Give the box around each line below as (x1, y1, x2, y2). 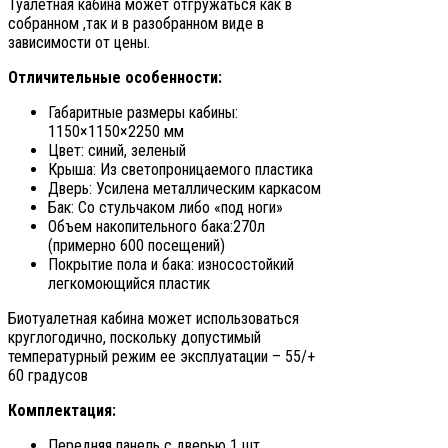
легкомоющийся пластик (48, 273, 210, 293)
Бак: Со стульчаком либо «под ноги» (48, 197, 283, 217)
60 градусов (8, 365, 88, 385)
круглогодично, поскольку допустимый (8, 327, 261, 347)
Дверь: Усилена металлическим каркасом (48, 178, 321, 198)
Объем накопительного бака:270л (48, 216, 265, 236)
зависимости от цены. (8, 32, 150, 52)
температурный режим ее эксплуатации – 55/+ (8, 346, 315, 366)
